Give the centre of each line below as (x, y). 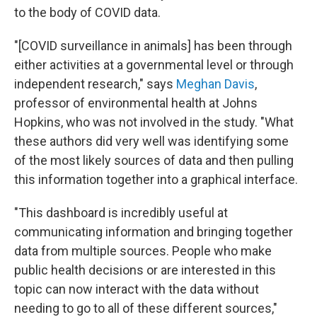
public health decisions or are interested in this (145, 270)
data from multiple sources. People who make (143, 250)
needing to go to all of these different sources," (146, 308)
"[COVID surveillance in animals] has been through (153, 45)
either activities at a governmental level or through (154, 64)
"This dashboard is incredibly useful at (121, 212)
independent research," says (95, 83)
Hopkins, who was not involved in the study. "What (154, 122)
